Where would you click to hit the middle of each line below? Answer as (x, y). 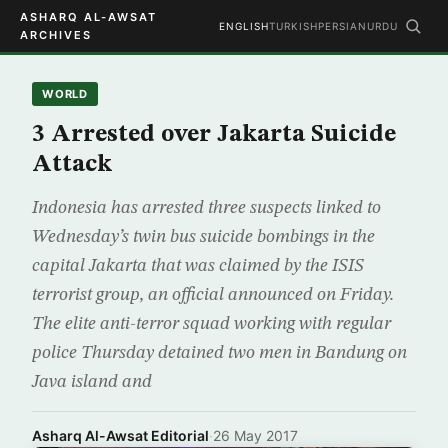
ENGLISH (244, 26)
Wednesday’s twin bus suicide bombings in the (203, 237)
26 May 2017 (255, 435)
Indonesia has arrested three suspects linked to (206, 208)
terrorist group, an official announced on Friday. (213, 295)
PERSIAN (342, 26)
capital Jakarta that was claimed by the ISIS (198, 266)
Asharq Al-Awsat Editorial (120, 435)
